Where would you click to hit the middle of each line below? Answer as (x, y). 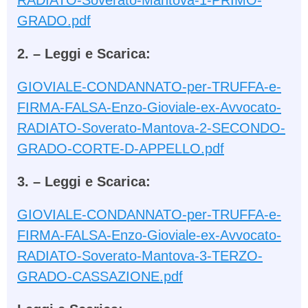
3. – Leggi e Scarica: (84, 181)
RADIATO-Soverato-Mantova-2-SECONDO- (151, 128)
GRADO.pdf (54, 21)
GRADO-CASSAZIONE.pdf (100, 276)
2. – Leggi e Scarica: (84, 54)
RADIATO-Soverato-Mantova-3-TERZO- (140, 256)
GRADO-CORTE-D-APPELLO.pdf (121, 148)
